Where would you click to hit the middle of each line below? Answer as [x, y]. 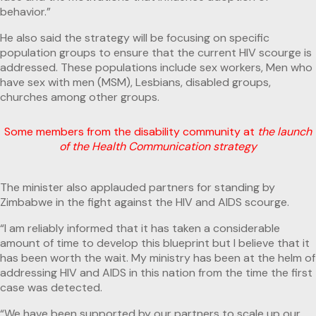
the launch [285, 132]
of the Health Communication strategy [158, 147]
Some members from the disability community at [131, 132]
